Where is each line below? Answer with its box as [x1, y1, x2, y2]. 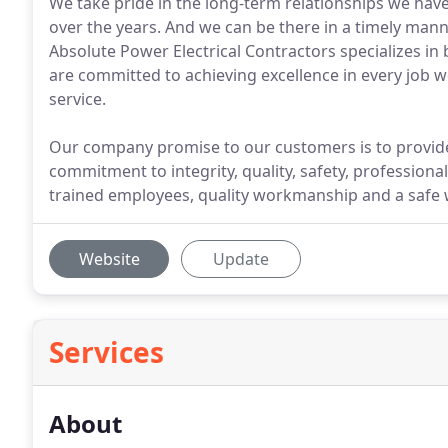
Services [49, 333, 164, 371]
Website [78, 248, 140, 270]
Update [213, 248, 269, 270]
